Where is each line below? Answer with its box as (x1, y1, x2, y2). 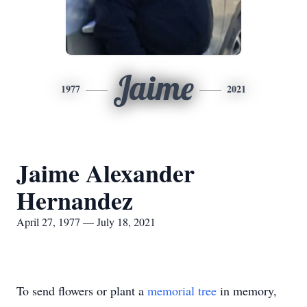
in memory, (217, 282, 277, 299)
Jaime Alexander (16, 155, 195, 191)
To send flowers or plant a (16, 282, 147, 299)
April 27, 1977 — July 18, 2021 (16, 214, 156, 229)
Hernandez (16, 182, 133, 218)
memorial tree (147, 282, 217, 299)
